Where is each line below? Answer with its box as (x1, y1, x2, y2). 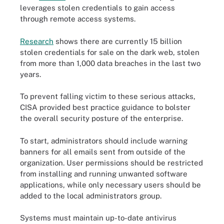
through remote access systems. (20, 14, 137, 23)
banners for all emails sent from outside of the (20, 147, 185, 156)
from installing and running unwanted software (20, 169, 187, 178)
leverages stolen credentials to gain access (20, 3, 175, 12)
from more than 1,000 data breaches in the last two (20, 58, 200, 67)
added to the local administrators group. (20, 191, 163, 200)
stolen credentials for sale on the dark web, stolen (20, 47, 199, 56)
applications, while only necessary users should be (20, 180, 201, 189)
